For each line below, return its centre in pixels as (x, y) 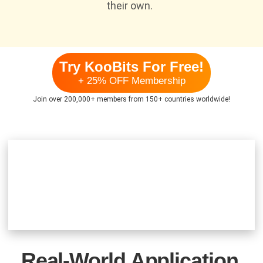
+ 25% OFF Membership (131, 81)
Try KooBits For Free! (131, 67)
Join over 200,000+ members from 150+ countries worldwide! (131, 99)
